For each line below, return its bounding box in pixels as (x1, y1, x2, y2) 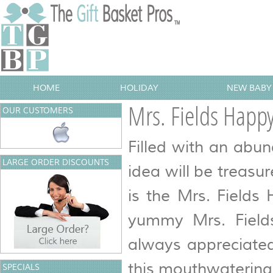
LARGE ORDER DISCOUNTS (2, 158, 109, 167)
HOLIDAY (119, 83, 158, 93)
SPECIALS (2, 263, 40, 272)
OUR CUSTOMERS (2, 106, 73, 115)
